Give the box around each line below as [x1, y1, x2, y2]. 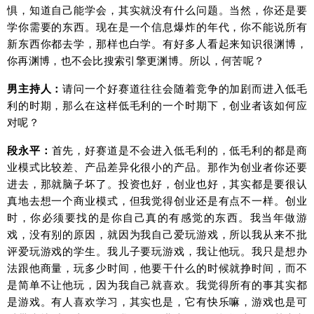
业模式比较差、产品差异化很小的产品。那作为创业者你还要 [7, 159, 307, 175]
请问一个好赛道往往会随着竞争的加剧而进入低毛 [62, 81, 308, 96]
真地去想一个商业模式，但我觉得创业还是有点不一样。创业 [7, 193, 307, 208]
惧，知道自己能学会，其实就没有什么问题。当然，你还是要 [7, 2, 307, 18]
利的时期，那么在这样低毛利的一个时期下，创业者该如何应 [7, 97, 307, 113]
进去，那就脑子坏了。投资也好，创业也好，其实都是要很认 [7, 176, 307, 191]
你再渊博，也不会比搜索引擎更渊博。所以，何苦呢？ [7, 53, 265, 68]
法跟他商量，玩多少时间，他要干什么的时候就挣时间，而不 [7, 260, 307, 275]
